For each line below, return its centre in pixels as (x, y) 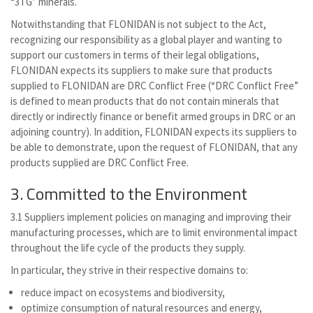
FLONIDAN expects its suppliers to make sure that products (141, 70)
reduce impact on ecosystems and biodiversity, (123, 292)
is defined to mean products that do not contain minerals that (145, 101)
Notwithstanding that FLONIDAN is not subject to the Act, (138, 24)
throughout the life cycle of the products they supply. (128, 248)
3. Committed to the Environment (131, 194)
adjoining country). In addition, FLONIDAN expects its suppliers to (154, 132)
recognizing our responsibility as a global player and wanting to (146, 39)
